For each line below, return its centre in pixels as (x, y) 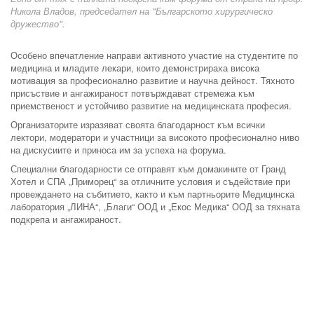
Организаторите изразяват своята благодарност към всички (138, 124)
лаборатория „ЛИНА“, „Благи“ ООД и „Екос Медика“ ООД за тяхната (155, 206)
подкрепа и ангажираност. (66, 219)
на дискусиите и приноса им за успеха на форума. (118, 149)
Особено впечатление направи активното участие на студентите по (154, 55)
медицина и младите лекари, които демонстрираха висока (135, 67)
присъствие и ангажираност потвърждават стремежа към (132, 93)
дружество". (38, 23)
